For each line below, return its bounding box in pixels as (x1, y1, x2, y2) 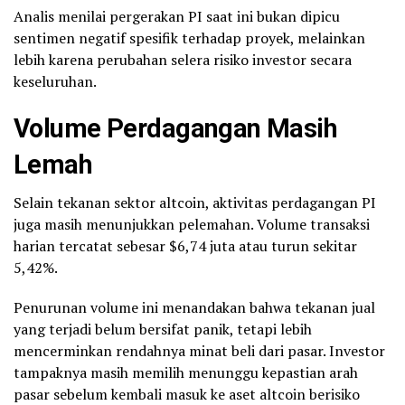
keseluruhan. (14, 71, 97, 91)
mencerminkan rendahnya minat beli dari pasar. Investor (14, 340, 385, 361)
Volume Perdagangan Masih (14, 112, 338, 144)
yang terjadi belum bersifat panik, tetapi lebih (14, 318, 312, 339)
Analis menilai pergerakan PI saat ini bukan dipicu (14, 5, 340, 26)
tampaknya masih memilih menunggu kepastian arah (14, 362, 358, 382)
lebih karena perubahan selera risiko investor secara (14, 49, 352, 70)
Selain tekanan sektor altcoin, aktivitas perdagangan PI (14, 192, 376, 212)
